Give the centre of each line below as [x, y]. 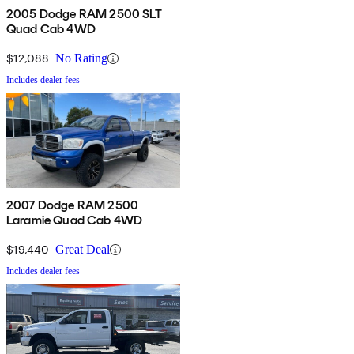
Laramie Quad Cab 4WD [75, 220]
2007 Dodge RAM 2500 [73, 205]
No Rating [81, 58]
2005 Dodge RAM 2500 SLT [84, 14]
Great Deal [83, 250]
